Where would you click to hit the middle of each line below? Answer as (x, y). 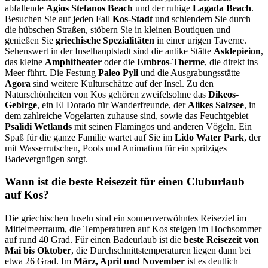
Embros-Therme (171, 62)
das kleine (25, 62)
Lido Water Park (209, 137)
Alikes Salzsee (216, 105)
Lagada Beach (222, 8)
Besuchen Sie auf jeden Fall (59, 19)
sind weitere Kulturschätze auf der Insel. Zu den (122, 83)
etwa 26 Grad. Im (39, 261)
